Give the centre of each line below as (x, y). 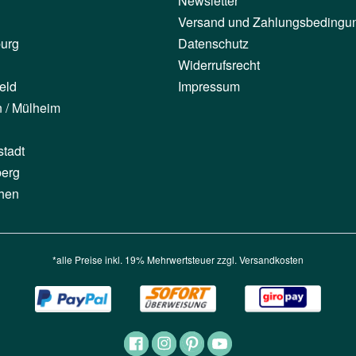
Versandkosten (271, 260)
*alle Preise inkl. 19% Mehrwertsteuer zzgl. (146, 260)
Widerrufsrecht (219, 65)
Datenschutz (213, 44)
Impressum (209, 87)
